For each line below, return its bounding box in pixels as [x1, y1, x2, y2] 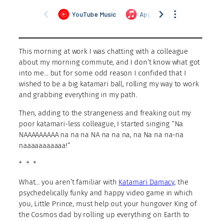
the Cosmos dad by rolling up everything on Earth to [19, 210, 190, 219]
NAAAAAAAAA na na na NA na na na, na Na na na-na [19, 130, 184, 139]
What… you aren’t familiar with [19, 177, 119, 186]
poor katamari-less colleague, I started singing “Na [19, 119, 184, 128]
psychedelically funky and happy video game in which [19, 188, 193, 197]
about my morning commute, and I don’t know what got [19, 57, 200, 67]
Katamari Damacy [118, 177, 175, 186]
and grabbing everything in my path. [19, 90, 137, 99]
